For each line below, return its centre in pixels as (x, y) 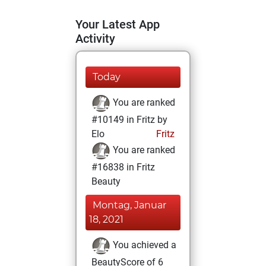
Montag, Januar (129, 205)
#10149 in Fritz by (129, 120)
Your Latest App (118, 24)
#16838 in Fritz (123, 167)
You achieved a (143, 245)
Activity (95, 39)
